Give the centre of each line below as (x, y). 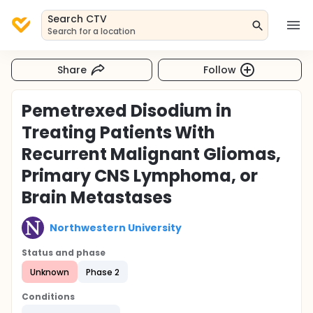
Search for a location (92, 31)
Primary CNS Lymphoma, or (140, 176)
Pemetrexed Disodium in (127, 111)
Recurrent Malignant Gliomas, (152, 154)
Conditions (48, 297)
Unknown (50, 272)
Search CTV (77, 19)
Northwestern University (116, 227)
